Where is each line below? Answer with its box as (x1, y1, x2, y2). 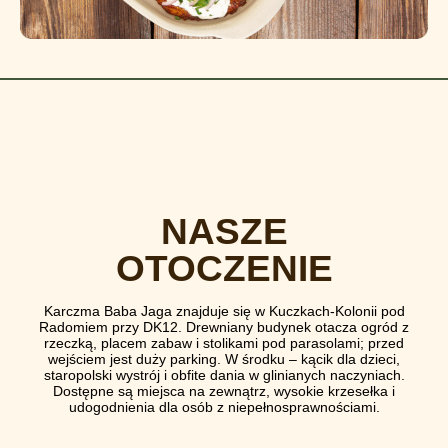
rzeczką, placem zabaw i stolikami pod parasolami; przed (44, 335, 404, 352)
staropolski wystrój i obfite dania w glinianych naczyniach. (43, 367, 405, 384)
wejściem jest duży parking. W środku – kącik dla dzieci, (48, 351, 400, 368)
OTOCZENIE (115, 248, 333, 290)
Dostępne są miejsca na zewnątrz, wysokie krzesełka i (53, 383, 395, 400)
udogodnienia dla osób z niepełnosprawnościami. (68, 399, 380, 416)
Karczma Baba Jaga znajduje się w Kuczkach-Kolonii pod (43, 303, 405, 320)
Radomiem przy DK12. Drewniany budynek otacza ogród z (39, 319, 409, 336)
